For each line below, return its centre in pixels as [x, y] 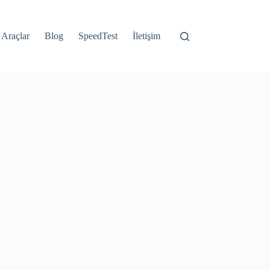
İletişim [147, 36]
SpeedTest [98, 36]
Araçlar [16, 36]
